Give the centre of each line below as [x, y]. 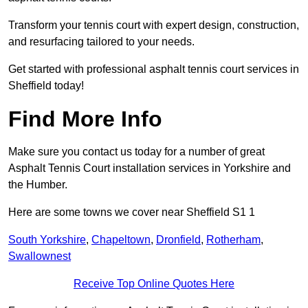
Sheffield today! [47, 86]
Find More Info [85, 119]
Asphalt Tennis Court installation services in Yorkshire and [150, 168]
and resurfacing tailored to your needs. [101, 42]
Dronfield [178, 240]
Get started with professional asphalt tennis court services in [154, 69]
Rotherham [233, 240]
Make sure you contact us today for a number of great [136, 152]
